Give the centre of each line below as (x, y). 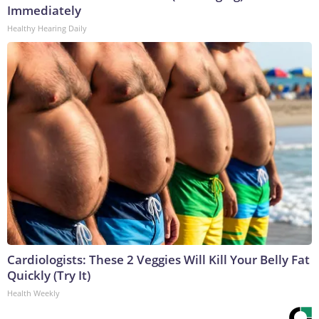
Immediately (44, 11)
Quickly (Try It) (49, 276)
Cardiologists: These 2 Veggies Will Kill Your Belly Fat (158, 260)
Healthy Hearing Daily (47, 28)
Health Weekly (33, 293)
